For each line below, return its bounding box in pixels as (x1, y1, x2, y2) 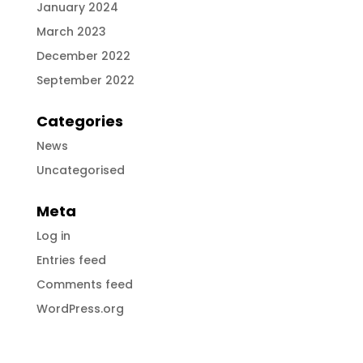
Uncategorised (36, 161, 125, 178)
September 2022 (36, 71, 135, 88)
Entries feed (36, 251, 106, 268)
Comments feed (36, 275, 133, 293)
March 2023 (36, 23, 106, 40)
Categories (36, 110, 123, 131)
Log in (36, 227, 70, 244)
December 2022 (36, 47, 130, 64)
